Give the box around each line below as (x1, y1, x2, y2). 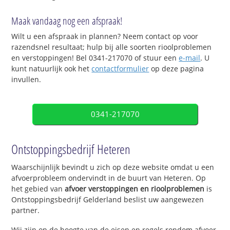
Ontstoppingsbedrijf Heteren (11, 140, 131, 158)
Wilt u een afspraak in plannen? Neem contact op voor (11, 31, 199, 42)
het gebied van (11, 184, 65, 194)
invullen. (11, 74, 42, 85)
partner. (11, 205, 40, 216)
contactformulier (91, 64, 149, 74)
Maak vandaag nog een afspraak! (11, 14, 123, 28)
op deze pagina (149, 64, 204, 74)
